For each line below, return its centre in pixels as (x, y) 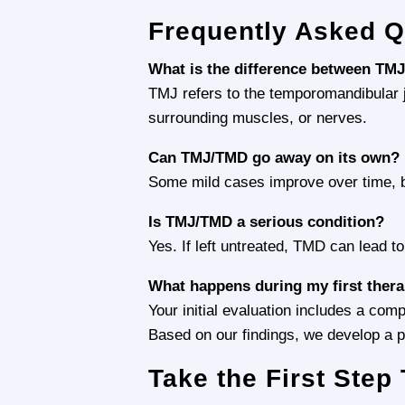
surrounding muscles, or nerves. (258, 118)
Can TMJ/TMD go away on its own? (274, 157)
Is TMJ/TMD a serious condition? (267, 221)
